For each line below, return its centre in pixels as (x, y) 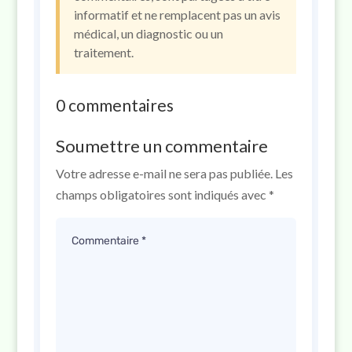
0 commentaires (114, 104)
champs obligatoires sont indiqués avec (162, 194)
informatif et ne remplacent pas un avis (177, 14)
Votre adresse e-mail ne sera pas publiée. (164, 173)
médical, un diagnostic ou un (148, 33)
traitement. (103, 52)
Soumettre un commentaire (161, 145)
